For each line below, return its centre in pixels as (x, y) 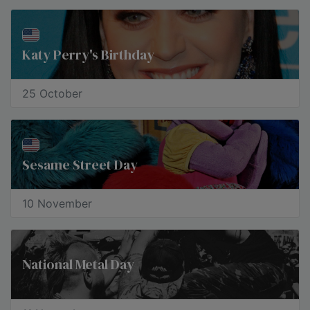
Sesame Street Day (80, 165)
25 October (52, 93)
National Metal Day (78, 264)
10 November (57, 203)
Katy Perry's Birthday (88, 55)
